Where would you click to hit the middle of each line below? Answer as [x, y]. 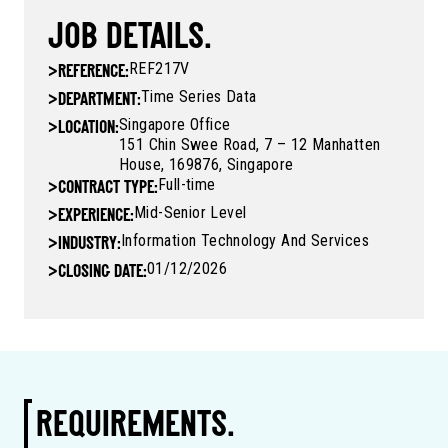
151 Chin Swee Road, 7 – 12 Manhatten [250, 145]
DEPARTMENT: [99, 101]
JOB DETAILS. [130, 39]
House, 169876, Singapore [206, 165]
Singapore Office [175, 125]
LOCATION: [88, 129]
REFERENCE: [93, 73]
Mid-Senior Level [190, 213]
